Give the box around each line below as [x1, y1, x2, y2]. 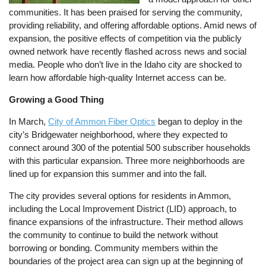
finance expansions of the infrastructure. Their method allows [9, 217, 244, 227]
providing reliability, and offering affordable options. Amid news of [9, 20, 257, 30]
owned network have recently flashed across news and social [9, 46, 247, 56]
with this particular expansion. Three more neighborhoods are [9, 156, 245, 166]
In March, [9, 116, 49, 127]
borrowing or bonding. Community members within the [9, 243, 218, 254]
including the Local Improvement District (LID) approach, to [9, 204, 237, 214]
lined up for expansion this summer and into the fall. [9, 169, 207, 179]
